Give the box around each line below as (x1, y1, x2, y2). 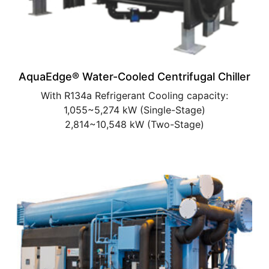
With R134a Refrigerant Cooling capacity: (41, 89, 228, 101)
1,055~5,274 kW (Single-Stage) (64, 103, 205, 116)
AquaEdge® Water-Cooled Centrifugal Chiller (19, 70, 250, 83)
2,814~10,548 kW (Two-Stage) (65, 118, 204, 130)
